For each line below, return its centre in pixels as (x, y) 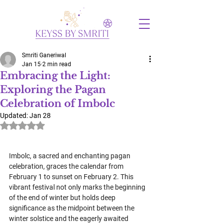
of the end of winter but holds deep (63, 198)
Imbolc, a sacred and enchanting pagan (70, 156)
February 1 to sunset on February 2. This (72, 177)
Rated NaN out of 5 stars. (61, 124)
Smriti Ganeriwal (44, 55)
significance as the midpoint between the (72, 208)
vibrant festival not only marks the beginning (78, 187)
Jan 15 (31, 64)
